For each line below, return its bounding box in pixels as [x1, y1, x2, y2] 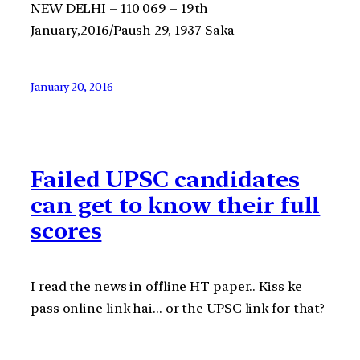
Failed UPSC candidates [31, 165, 300, 193]
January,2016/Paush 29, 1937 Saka [31, 22, 235, 38]
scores [31, 216, 102, 244]
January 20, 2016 [31, 80, 113, 94]
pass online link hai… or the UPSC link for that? [31, 300, 325, 316]
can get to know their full [31, 190, 321, 219]
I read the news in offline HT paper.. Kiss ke [31, 278, 302, 294]
